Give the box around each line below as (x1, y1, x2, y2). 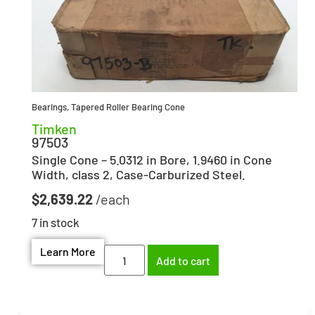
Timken (32, 120, 77, 137)
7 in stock (32, 214, 79, 229)
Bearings (32, 101, 67, 112)
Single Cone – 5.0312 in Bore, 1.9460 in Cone (32, 151, 272, 167)
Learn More (40, 245, 96, 259)
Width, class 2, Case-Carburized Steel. (32, 166, 245, 182)
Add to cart (156, 253, 211, 267)
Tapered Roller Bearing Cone (71, 101, 185, 112)
